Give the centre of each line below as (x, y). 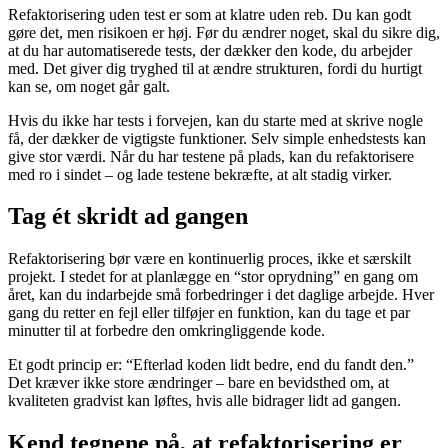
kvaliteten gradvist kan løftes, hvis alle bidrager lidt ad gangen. (204, 401)
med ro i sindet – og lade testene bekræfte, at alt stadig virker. (200, 174)
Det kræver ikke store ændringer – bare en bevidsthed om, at (198, 383)
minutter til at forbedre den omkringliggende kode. (166, 331)
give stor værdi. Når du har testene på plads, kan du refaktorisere (211, 156)
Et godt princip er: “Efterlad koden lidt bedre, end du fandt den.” (211, 365)
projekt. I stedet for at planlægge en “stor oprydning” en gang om (213, 277)
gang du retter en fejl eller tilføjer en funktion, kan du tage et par (209, 313)
